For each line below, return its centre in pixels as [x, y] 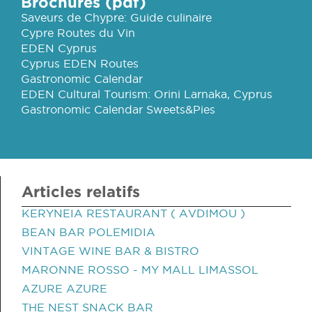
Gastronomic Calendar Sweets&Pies [118, 109]
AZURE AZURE [64, 288]
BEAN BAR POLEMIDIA [88, 232]
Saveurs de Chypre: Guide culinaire [116, 17]
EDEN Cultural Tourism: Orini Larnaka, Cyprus [147, 94]
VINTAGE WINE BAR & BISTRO [110, 251]
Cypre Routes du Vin [78, 33]
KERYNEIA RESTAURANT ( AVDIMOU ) [133, 213]
